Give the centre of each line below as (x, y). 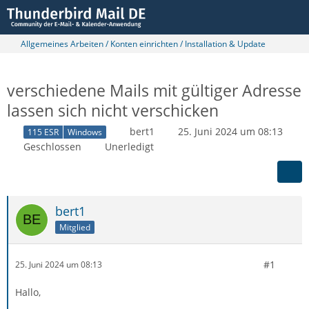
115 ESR (43, 132)
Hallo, (28, 292)
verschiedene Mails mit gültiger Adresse (154, 90)
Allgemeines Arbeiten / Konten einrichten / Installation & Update (143, 44)
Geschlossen (52, 146)
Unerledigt (129, 146)
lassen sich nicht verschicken (113, 110)
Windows (85, 132)
